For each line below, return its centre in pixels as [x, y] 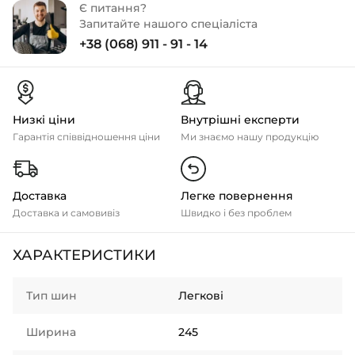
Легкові [201, 296]
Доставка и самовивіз [66, 213]
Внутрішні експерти [240, 120]
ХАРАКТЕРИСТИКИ [84, 255]
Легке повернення [237, 196]
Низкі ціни [44, 120]
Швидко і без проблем [236, 213]
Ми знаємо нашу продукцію [250, 137]
